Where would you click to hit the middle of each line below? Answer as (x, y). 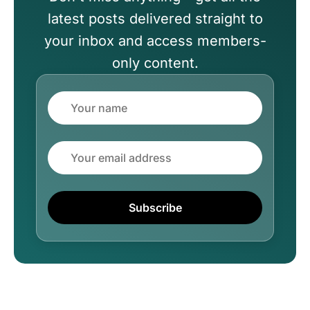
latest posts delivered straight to (155, 18)
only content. (155, 63)
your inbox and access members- (155, 40)
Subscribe (155, 207)
